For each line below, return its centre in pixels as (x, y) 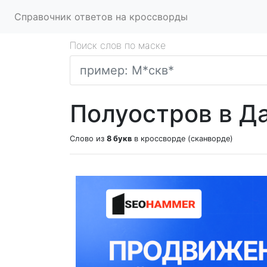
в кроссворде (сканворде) (182, 139)
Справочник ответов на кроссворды (101, 17)
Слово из (88, 139)
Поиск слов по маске (118, 45)
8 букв (119, 139)
